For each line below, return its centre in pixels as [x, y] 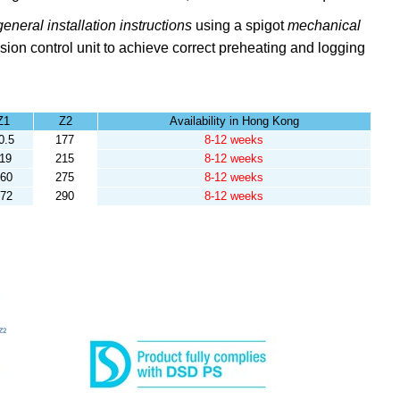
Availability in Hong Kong [234, 121]
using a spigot [241, 25]
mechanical [324, 25]
